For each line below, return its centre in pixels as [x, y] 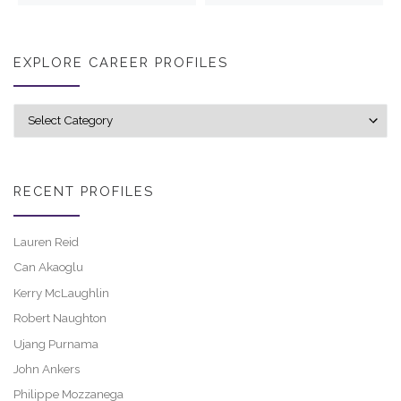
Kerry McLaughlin [61, 292]
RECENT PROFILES [84, 192]
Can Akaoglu [48, 267]
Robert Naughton [60, 318]
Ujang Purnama [56, 343]
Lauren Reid [46, 242]
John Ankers [47, 368]
